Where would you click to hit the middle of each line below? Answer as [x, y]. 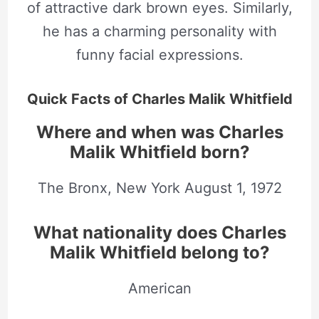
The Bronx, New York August [135, 188]
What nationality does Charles [159, 233]
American [159, 289]
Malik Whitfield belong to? [159, 253]
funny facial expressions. [159, 55]
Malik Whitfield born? [159, 152]
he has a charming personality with [159, 32]
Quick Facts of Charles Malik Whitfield [159, 99]
